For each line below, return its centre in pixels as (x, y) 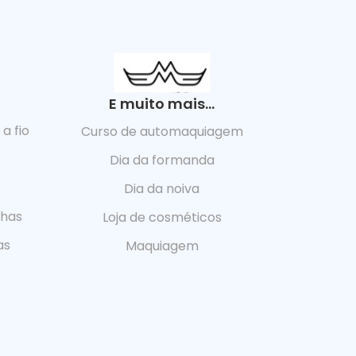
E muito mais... (162, 103)
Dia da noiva (162, 188)
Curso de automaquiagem (162, 131)
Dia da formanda (162, 160)
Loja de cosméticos (162, 217)
